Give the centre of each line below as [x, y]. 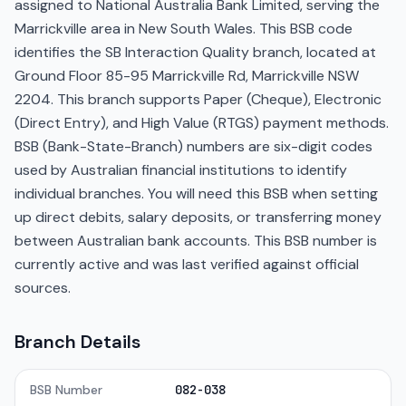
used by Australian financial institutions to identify [181, 170]
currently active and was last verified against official [187, 264]
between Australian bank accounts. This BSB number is [196, 241]
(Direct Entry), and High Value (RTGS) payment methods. [202, 123]
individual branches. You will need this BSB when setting [196, 193]
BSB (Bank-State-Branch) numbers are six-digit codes [193, 146]
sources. [43, 288]
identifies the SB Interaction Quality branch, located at [195, 52]
